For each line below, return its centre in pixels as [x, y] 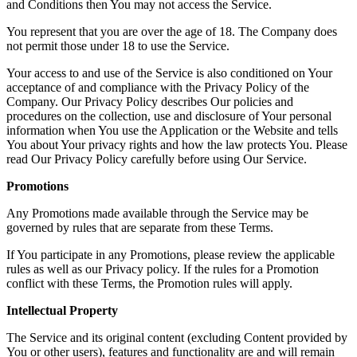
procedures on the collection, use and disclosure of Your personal [169, 116]
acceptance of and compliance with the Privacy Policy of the [158, 87]
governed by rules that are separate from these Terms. [140, 227]
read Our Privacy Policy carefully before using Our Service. [157, 159]
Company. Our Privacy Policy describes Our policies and [150, 101]
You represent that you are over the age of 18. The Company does [172, 31]
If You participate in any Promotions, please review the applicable [171, 254]
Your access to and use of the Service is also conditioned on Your [169, 73]
